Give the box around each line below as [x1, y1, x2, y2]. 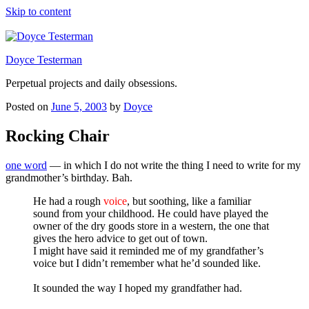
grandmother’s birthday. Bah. [6, 171, 132, 183]
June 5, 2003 [51, 101, 107, 112]
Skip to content [6, 6, 71, 17]
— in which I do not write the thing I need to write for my [47, 159, 301, 171]
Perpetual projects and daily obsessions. [6, 77, 177, 89]
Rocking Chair [6, 126, 110, 145]
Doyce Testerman [6, 54, 82, 66]
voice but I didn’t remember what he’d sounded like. [33, 257, 261, 269]
